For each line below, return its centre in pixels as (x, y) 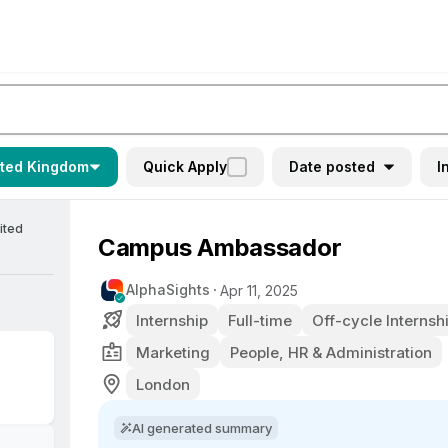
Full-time (260, 320)
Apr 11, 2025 (259, 290)
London (163, 384)
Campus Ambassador (220, 247)
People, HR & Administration (331, 352)
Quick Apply (185, 166)
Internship (172, 320)
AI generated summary (202, 428)
